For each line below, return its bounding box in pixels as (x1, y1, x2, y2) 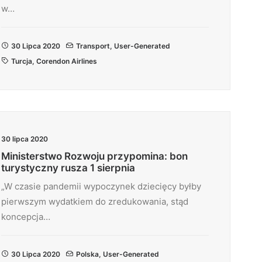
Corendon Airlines (36, 57, 97, 65)
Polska (76, 250, 99, 258)
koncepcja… (1, 211, 50, 222)
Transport (76, 42, 110, 50)
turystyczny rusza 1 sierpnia (1, 162, 135, 174)
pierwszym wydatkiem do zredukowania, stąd (1, 196, 188, 207)
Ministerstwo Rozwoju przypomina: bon (1, 150, 188, 162)
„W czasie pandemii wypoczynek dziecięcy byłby (1, 181, 201, 192)
